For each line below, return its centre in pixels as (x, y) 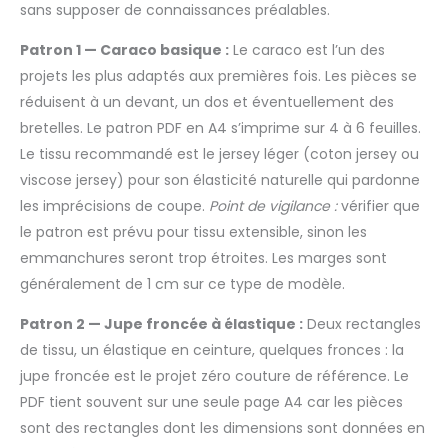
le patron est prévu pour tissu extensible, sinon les (193, 231)
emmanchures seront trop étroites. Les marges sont (203, 257)
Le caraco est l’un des (307, 49)
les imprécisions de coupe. (114, 205)
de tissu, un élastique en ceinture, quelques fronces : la (212, 349)
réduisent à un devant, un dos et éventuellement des (207, 101)
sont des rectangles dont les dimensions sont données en (222, 427)
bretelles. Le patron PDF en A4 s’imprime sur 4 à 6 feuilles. (220, 127)
